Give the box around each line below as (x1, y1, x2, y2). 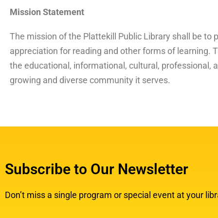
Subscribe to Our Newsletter (5, 161, 188, 178)
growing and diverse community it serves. (10, 75, 170, 85)
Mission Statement (10, 7, 84, 17)
